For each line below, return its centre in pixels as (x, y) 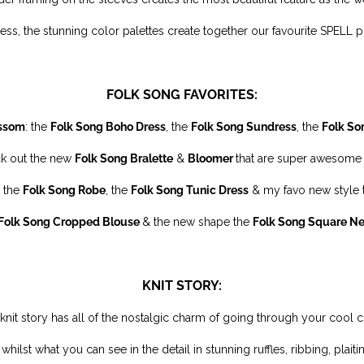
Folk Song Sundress (244, 127)
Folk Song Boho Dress (108, 127)
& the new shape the (197, 222)
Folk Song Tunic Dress (190, 190)
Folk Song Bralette (124, 158)
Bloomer (212, 158)
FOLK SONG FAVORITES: (182, 95)
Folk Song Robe (64, 190)
